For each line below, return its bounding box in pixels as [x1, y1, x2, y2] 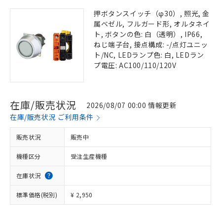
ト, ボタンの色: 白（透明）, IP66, [94, 29, 203, 39]
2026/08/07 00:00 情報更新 [86, 100, 177, 110]
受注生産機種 [71, 152, 108, 160]
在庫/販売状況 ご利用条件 [10, 112, 94, 122]
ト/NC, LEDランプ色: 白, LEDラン [94, 50, 204, 60]
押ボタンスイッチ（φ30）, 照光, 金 [94, 8, 210, 18]
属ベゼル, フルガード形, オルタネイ [94, 19, 210, 29]
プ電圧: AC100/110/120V [94, 60, 177, 70]
